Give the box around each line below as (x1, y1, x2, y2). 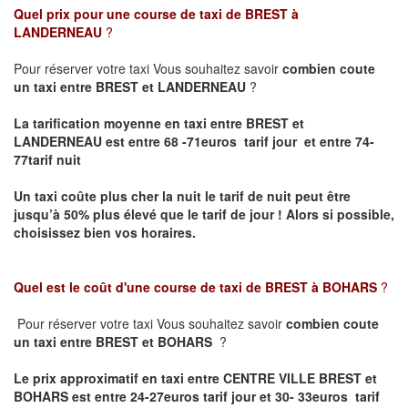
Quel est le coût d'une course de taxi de (14, 278, 265, 297)
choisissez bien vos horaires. (14, 223, 196, 242)
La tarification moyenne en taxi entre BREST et (14, 114, 304, 133)
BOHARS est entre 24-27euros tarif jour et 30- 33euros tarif (14, 387, 380, 406)
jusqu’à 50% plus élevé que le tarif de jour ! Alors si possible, (14, 205, 394, 224)
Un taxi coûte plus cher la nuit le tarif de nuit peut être (14, 187, 351, 206)
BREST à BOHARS (265, 278, 381, 297)
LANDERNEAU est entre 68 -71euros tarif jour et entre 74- (14, 132, 374, 151)
